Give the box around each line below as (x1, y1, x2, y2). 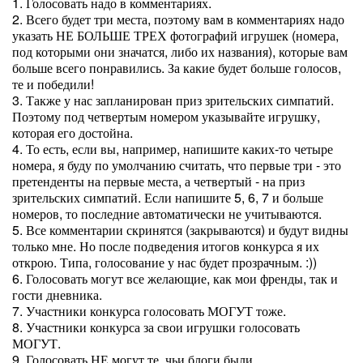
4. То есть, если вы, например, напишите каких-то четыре (12, 139, 333, 158)
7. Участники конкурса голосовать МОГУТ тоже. (12, 301, 286, 320)
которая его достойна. (12, 123, 133, 142)
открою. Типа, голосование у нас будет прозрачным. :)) (12, 253, 317, 271)
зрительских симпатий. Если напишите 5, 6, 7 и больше (12, 188, 323, 207)
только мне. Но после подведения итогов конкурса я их (12, 237, 319, 255)
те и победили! (12, 75, 94, 93)
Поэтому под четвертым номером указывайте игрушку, (12, 107, 320, 126)
